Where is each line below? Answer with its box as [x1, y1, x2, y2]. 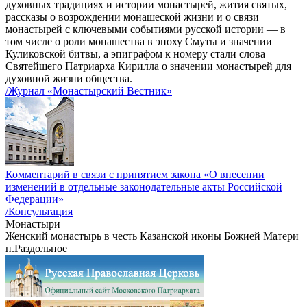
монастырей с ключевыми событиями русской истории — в [5, 23, 286, 36]
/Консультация [5, 206, 73, 218]
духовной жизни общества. [5, 73, 132, 85]
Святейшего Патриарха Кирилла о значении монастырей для [5, 60, 291, 73]
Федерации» [5, 193, 64, 206]
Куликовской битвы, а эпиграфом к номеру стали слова [5, 48, 265, 60]
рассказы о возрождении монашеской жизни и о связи [5, 11, 259, 23]
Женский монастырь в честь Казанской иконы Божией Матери [5, 230, 299, 243]
